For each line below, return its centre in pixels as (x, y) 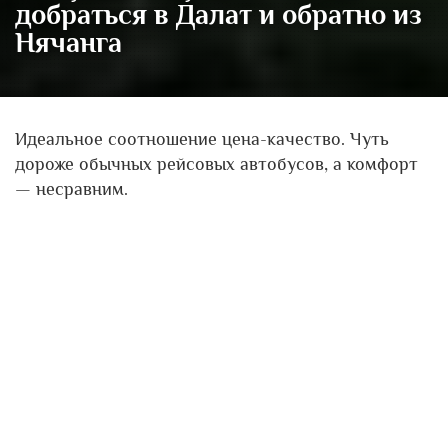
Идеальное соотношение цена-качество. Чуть (202, 139)
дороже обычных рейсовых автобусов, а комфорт (216, 164)
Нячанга (68, 42)
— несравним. (71, 189)
